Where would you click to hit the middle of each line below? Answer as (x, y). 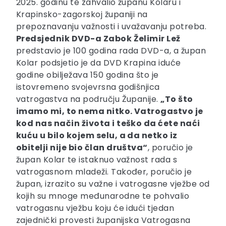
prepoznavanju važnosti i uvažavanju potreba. (111, 27)
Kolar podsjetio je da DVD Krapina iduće (99, 63)
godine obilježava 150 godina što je (88, 75)
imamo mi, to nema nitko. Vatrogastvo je (110, 111)
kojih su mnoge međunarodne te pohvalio (103, 196)
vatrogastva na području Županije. (89, 99)
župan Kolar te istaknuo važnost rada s (97, 160)
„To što (177, 99)
